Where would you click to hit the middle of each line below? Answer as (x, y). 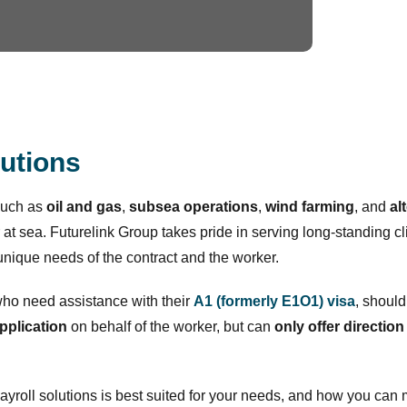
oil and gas (84, 207)
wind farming (310, 207)
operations (221, 207)
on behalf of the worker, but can (173, 327)
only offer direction (339, 327)
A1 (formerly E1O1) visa (274, 301)
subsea (154, 207)
